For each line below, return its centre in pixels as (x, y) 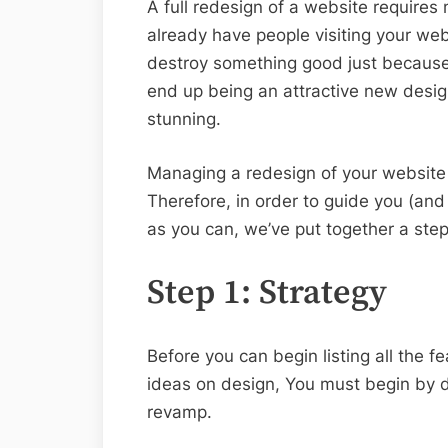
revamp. (179, 412)
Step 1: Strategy (267, 293)
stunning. (184, 119)
